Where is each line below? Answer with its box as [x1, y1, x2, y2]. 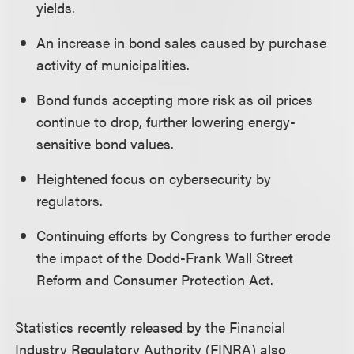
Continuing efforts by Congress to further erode [36, 225, 331, 245]
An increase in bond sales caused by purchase [36, 32, 327, 52]
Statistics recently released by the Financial [15, 317, 286, 337]
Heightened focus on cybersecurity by [36, 168, 272, 188]
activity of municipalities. [36, 55, 190, 74]
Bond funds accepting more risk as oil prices [36, 89, 314, 109]
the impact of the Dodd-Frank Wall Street [36, 247, 294, 267]
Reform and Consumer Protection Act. [36, 269, 274, 289]
